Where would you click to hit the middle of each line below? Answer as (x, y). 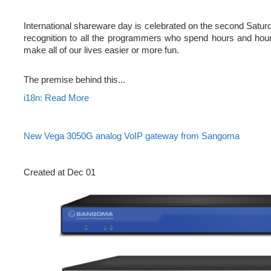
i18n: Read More (56, 98)
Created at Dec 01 (60, 173)
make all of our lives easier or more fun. (101, 50)
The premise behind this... (74, 80)
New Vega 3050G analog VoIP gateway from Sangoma (132, 136)
